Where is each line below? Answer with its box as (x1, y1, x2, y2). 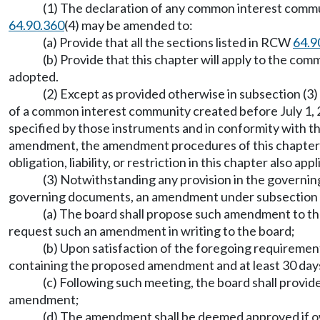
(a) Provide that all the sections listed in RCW (43, 34, 293, 50)
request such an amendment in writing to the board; (9, 223, 295, 239)
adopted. (9, 69, 59, 84)
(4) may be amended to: (64, 17, 193, 33)
